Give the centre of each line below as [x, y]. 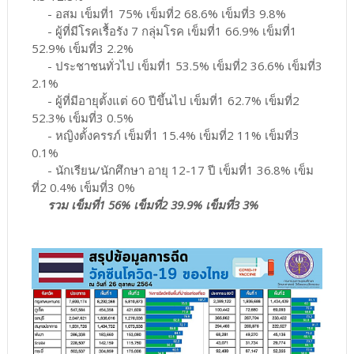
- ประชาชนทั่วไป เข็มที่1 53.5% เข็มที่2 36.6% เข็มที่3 [177, 65]
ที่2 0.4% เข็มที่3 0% [83, 187]
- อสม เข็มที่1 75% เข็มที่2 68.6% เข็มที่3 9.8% [158, 13]
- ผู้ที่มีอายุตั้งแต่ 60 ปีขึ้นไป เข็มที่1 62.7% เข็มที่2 [165, 100]
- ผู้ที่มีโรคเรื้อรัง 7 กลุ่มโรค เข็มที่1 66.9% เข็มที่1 [164, 30]
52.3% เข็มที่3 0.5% [82, 117]
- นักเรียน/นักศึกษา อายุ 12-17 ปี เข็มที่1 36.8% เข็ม [172, 169]
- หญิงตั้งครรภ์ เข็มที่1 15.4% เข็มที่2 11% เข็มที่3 [165, 135]
